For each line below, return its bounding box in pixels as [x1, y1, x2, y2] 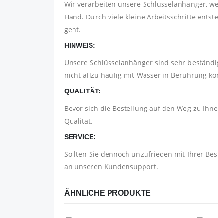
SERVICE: [64, 132, 96, 141]
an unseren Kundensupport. [64, 162, 158, 171]
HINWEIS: [64, 41, 95, 49]
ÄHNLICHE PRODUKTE [64, 188, 151, 197]
